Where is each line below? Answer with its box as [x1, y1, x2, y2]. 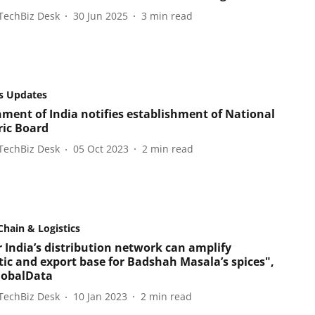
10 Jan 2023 [72, 290, 127, 303]
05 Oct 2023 [72, 142, 129, 156]
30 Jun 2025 [72, 8, 128, 22]
